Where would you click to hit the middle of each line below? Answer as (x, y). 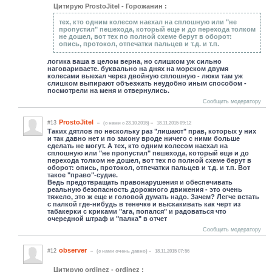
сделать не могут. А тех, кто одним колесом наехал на (138, 145)
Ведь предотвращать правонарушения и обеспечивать (140, 182)
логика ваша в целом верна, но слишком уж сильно (134, 61)
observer (73, 250)
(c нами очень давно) (122, 251)
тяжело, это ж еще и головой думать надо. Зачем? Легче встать (153, 196)
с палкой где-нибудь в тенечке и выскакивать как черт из (144, 204)
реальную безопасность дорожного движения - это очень (145, 189)
